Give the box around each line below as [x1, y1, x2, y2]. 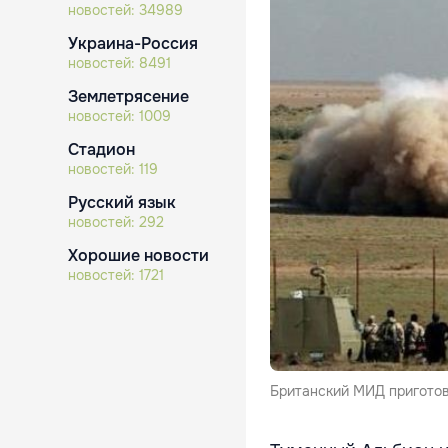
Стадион [68, 139, 135, 160]
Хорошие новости [68, 245, 209, 266]
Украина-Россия [68, 33, 198, 54]
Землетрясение [68, 86, 189, 107]
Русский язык [68, 192, 176, 213]
